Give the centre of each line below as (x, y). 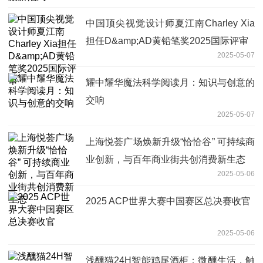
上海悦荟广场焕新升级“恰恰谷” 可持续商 (170, 141)
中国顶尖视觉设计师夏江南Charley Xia (170, 23)
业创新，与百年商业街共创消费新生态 (166, 159)
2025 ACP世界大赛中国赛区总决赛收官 (168, 201)
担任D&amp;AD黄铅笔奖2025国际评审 (167, 41)
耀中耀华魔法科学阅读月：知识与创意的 (170, 82)
